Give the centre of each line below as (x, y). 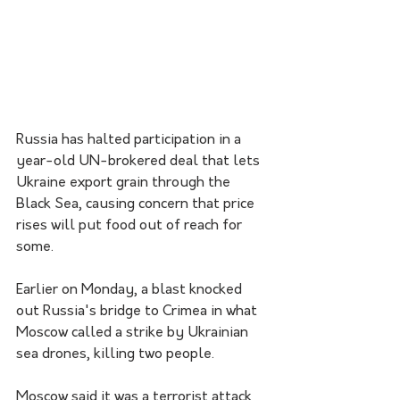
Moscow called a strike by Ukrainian (134, 333)
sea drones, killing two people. (117, 354)
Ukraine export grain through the (125, 183)
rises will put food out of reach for (131, 225)
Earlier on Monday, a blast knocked (131, 290)
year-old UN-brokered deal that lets (140, 161)
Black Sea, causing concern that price (137, 204)
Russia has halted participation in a (130, 140)
